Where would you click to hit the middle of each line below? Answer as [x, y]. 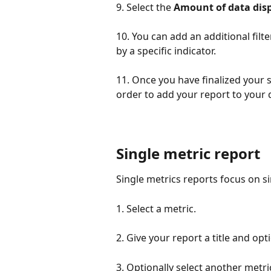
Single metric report [188, 154]
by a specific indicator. [167, 51]
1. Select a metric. [156, 209]
